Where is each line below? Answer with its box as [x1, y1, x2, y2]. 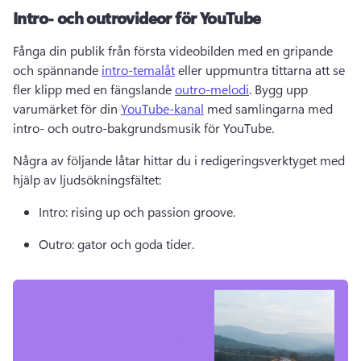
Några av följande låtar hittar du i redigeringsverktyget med [13, 151, 345, 168]
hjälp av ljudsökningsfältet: [13, 171, 164, 188]
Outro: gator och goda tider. [39, 235, 197, 252]
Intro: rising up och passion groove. [39, 203, 239, 220]
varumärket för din [13, 100, 121, 117]
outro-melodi [175, 81, 249, 98]
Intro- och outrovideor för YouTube [13, 6, 261, 28]
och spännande [13, 61, 102, 78]
